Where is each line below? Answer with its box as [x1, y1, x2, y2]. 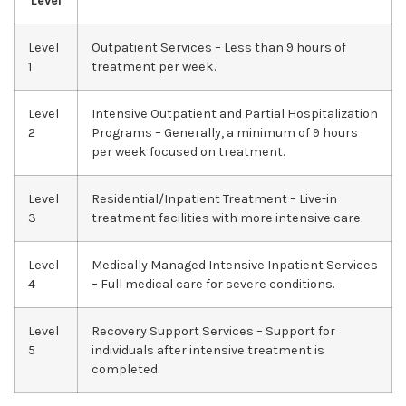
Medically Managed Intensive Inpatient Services [92, 256, 378, 273]
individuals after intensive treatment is [92, 342, 324, 358]
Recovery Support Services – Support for [92, 323, 335, 339]
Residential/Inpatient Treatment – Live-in [92, 190, 337, 207]
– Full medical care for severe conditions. [92, 275, 334, 292]
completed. [92, 361, 159, 377]
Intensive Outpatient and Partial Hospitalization [92, 105, 378, 121]
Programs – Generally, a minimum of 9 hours [92, 124, 358, 140]
